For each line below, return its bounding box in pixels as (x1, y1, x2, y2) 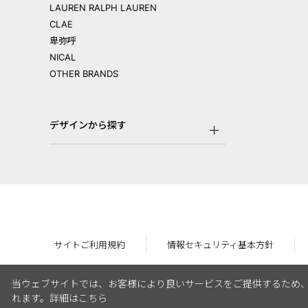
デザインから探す (49, 119, 126, 131)
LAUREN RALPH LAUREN (49, 2, 157, 13)
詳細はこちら (49, 292, 107, 305)
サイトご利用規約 (53, 239, 125, 250)
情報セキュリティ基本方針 (166, 239, 274, 250)
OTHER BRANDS (49, 68, 118, 79)
